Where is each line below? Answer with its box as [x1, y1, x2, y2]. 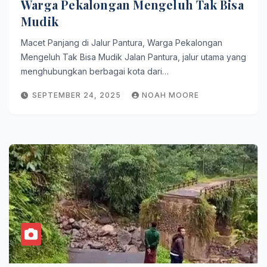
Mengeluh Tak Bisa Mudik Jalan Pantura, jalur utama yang [21, 52, 246, 62]
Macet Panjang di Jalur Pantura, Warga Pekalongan [21, 38, 222, 48]
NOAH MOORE [142, 91, 199, 100]
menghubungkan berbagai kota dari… [21, 66, 169, 76]
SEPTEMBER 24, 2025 [32, 91, 123, 100]
